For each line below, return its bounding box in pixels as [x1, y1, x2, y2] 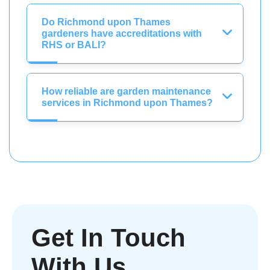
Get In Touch [31, 223, 186, 252]
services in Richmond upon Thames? [42, 97, 213, 108]
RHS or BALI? [42, 39, 106, 50]
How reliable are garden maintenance [42, 86, 211, 96]
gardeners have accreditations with [42, 28, 202, 39]
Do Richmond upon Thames [42, 16, 171, 27]
